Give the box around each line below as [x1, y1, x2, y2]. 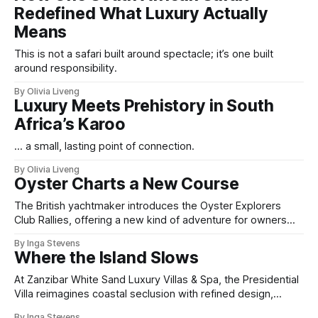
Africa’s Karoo [14, 114, 126, 135]
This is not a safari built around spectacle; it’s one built [14, 48, 273, 61]
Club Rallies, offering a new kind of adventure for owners [14, 214, 287, 227]
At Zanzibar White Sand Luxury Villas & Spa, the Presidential [14, 273, 299, 287]
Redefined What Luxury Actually [14, 4, 268, 24]
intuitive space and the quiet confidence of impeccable [14, 302, 278, 315]
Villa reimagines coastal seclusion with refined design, [14, 287, 273, 301]
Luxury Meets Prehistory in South [14, 96, 274, 116]
